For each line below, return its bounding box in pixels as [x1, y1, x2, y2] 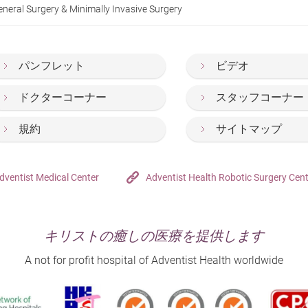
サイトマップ [216, 122, 283, 135]
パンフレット [19, 59, 85, 72]
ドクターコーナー [19, 91, 107, 104]
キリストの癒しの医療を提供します [44, 228, 264, 244]
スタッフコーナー [216, 91, 305, 104]
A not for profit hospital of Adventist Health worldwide [25, 254, 283, 267]
